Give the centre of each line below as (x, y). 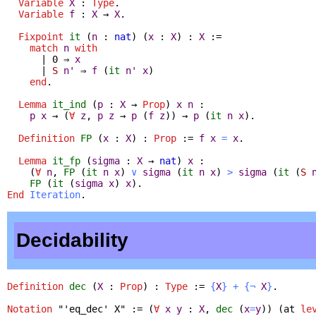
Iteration (55, 194)
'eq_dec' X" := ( (109, 309)
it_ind (69, 104)
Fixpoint (41, 36)
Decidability (72, 240)
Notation (30, 309)
